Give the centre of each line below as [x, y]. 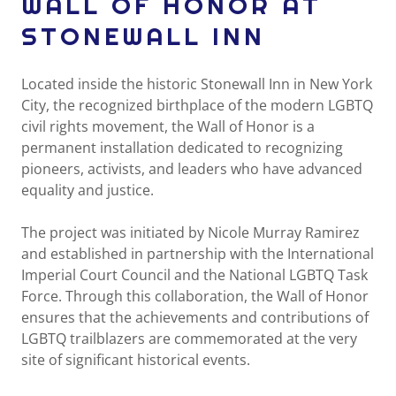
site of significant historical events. [136, 360]
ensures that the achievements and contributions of [195, 317]
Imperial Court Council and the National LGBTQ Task [194, 275]
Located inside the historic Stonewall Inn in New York [197, 84]
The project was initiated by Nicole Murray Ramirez [190, 232]
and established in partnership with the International [198, 254]
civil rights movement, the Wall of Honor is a [168, 126]
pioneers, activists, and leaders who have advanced [192, 169]
